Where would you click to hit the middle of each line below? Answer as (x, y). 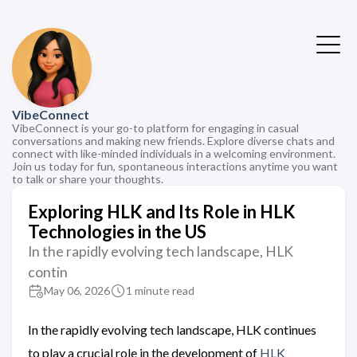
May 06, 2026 (77, 290)
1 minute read (160, 290)
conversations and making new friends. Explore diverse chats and (173, 141)
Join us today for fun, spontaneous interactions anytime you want (175, 166)
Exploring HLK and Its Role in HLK (162, 212)
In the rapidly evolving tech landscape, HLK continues (172, 330)
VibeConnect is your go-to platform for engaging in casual (155, 128)
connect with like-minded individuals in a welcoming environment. (174, 153)
